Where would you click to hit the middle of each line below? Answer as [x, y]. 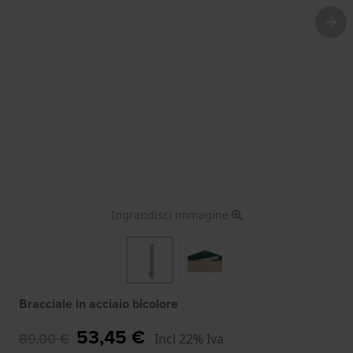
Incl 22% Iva [189, 338]
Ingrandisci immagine [171, 214]
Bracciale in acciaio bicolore [98, 303]
